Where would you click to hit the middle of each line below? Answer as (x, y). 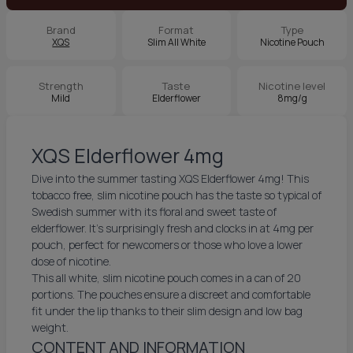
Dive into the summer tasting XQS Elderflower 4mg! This (170, 178)
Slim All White (176, 42)
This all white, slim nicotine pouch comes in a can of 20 (166, 278)
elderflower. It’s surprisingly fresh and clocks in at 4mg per (173, 228)
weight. (50, 327)
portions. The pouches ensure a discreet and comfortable (171, 294)
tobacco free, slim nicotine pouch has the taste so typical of (176, 195)
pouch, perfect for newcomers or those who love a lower (167, 245)
